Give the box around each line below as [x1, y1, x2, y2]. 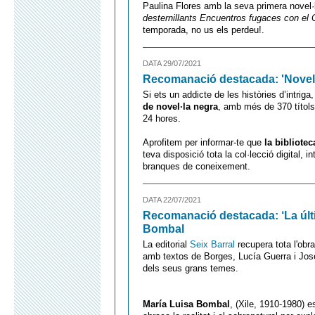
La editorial [143, 239, 187, 250]
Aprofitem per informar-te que [143, 137, 264, 148]
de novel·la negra [143, 101, 218, 112]
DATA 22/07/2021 [143, 195, 201, 204]
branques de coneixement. [143, 161, 250, 172]
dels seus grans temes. [143, 263, 238, 274]
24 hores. [143, 113, 181, 124]
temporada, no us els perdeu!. [143, 25, 264, 35]
